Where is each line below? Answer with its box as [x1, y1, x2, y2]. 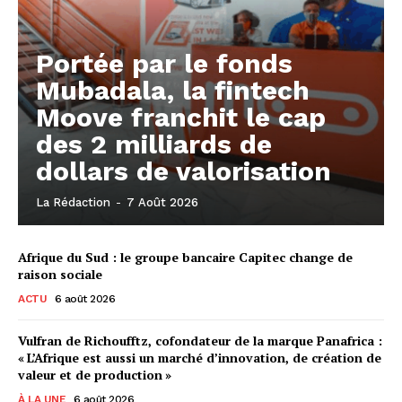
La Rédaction [36, 195, 110, 209]
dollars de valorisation [36, 154, 331, 187]
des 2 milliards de [36, 127, 272, 160]
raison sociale [18, 265, 102, 283]
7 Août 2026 [127, 195, 198, 209]
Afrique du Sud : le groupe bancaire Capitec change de [18, 248, 353, 266]
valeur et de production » [18, 365, 171, 383]
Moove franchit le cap [36, 100, 326, 133]
